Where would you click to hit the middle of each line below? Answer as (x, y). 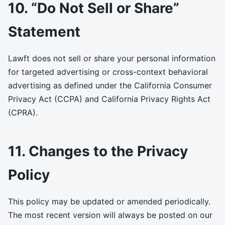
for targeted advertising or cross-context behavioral (108, 72)
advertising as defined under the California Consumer (110, 85)
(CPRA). (23, 113)
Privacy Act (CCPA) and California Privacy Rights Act (109, 99)
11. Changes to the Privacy (98, 151)
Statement (44, 32)
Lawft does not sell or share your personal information (112, 58)
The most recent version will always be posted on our (110, 215)
